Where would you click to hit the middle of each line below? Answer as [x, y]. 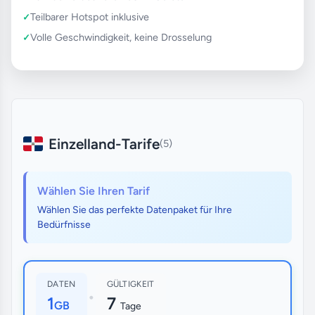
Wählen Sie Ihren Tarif [94, 191]
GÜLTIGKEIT [130, 284]
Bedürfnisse [64, 224]
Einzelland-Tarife [104, 143]
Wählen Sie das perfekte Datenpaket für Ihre [135, 210]
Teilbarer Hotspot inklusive [90, 17]
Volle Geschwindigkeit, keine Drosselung [121, 37]
